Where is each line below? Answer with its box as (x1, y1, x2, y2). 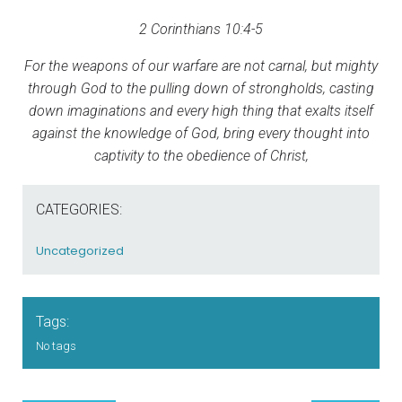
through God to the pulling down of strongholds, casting (28, 79, 374, 97)
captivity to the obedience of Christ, (93, 146, 309, 164)
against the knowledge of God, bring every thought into (32, 124, 370, 142)
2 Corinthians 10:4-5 (139, 20, 263, 38)
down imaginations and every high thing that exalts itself (29, 101, 373, 119)
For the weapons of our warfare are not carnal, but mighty (24, 57, 378, 74)
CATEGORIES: (36, 200, 122, 218)
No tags (36, 338, 76, 353)
